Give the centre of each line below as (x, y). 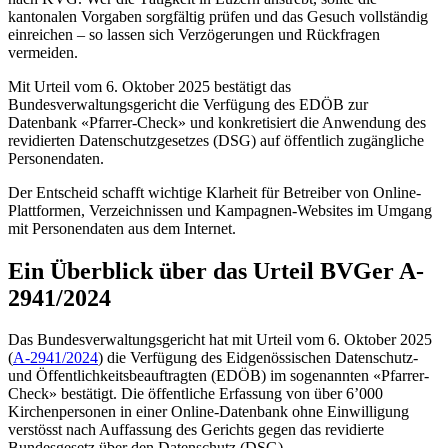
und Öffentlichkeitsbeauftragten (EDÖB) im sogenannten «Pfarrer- (218, 376)
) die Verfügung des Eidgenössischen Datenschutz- (258, 358)
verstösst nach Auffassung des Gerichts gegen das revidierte (196, 430)
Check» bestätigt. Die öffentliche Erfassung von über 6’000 (195, 394)
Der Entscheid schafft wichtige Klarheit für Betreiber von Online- (214, 192)
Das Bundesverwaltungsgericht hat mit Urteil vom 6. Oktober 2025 (220, 340)
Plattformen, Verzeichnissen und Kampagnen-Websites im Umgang (220, 210)
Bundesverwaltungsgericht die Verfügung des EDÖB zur (188, 104)
